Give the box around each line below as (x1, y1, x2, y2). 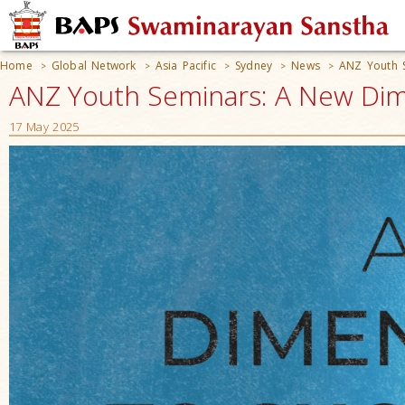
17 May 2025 (9, 118, 80, 135)
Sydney (235, 58, 273, 73)
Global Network (51, 58, 137, 73)
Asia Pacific (155, 58, 217, 73)
